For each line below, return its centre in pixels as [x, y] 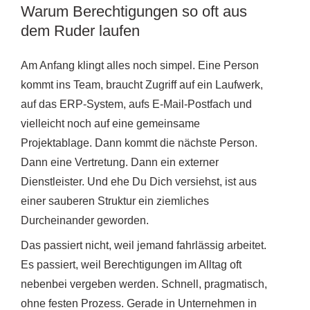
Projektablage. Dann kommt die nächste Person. [139, 143]
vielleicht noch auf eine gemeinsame [110, 123]
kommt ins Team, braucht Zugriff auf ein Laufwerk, [142, 84]
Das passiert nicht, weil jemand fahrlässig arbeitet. [144, 245]
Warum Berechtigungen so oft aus [134, 11]
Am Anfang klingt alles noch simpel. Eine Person [140, 65]
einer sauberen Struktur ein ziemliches [115, 201]
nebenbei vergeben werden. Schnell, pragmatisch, [144, 284]
